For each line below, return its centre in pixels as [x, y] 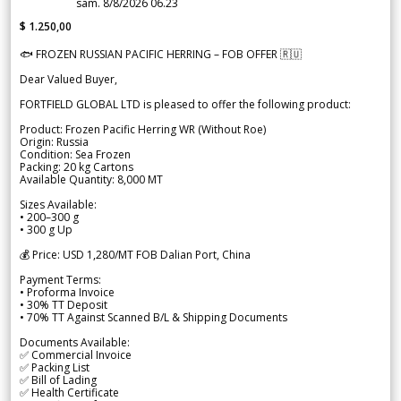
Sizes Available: [58, 204]
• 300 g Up [46, 229]
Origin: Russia [54, 141]
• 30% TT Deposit [64, 304]
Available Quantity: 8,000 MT [91, 179]
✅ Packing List [55, 367]
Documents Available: [75, 342]
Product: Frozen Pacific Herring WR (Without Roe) [143, 129]
